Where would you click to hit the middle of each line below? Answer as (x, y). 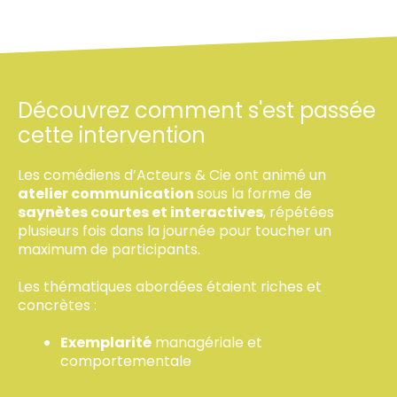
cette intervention (112, 135)
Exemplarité (106, 343)
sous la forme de (254, 194)
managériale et (207, 343)
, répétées (299, 212)
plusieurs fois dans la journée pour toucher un (175, 231)
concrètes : (57, 305)
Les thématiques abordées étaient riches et (170, 287)
